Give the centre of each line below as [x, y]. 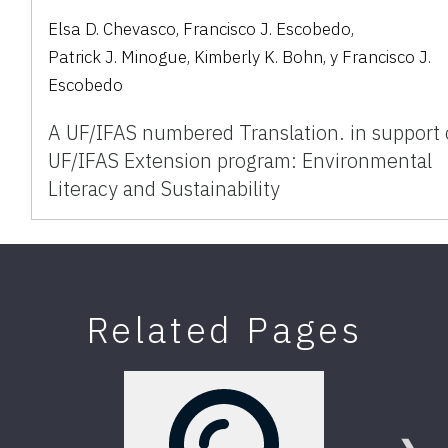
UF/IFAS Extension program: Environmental [240, 160]
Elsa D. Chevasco [112, 28]
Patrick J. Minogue [118, 56]
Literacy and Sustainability [164, 188]
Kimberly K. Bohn [259, 56]
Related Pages [224, 329]
